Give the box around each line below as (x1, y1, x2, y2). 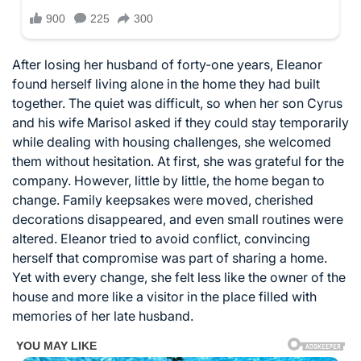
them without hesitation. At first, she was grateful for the (12, 153, 344, 170)
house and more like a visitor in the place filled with (12, 288, 317, 305)
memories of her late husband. (12, 308, 193, 325)
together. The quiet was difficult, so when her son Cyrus (12, 95, 342, 112)
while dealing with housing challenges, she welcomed (12, 134, 331, 151)
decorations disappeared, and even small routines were (12, 211, 343, 228)
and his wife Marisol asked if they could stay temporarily (12, 114, 349, 131)
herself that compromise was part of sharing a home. (12, 250, 327, 267)
